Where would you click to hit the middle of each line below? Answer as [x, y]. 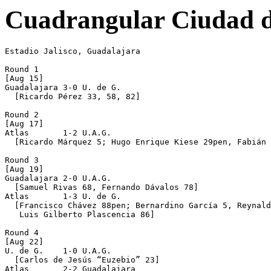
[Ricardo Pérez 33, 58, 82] [73, 96]
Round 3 [22, 160]
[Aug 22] [24, 241]
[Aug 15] [24, 78]
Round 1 [22, 69]
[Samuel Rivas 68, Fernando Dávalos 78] [102, 187]
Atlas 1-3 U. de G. [63, 196]
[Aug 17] [24, 123]
